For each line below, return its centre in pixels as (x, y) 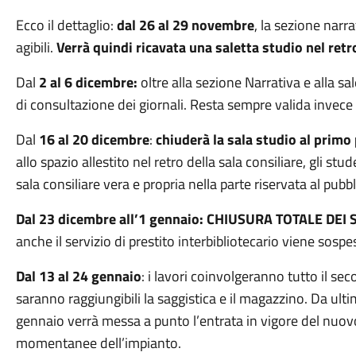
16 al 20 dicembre (94, 139)
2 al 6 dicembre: (88, 82)
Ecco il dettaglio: (66, 25)
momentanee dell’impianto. (98, 343)
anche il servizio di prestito (95, 241)
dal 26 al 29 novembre (185, 25)
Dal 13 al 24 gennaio (78, 276)
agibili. (36, 47)
